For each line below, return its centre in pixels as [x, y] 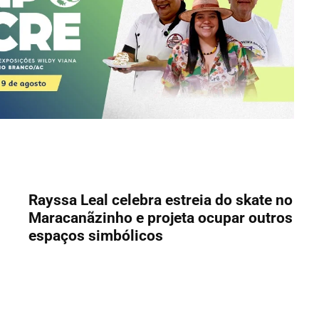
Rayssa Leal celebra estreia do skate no [161, 200]
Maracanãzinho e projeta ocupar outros [161, 218]
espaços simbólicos [96, 236]
